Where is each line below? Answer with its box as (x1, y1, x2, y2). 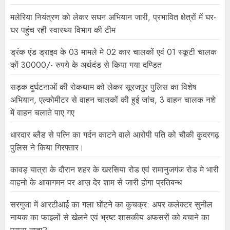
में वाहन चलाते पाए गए (10, 107, 74, 119)
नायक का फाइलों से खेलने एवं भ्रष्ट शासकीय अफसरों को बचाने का (10, 212, 209, 224)
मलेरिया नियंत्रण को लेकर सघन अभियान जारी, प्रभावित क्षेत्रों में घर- (10, 11, 216, 24)
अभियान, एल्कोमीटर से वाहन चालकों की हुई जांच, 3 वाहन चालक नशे (10, 94, 216, 106)
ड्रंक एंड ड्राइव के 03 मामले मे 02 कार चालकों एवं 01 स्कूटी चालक (10, 46, 217, 59)
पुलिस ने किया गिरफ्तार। (10, 142, 84, 154)
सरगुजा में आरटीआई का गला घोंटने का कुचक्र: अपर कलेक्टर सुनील (10, 199, 213, 211)
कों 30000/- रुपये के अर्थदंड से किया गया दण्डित (10, 59, 162, 71)
